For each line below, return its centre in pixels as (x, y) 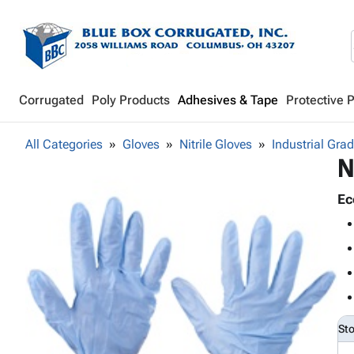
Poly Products (131, 100)
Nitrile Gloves (216, 144)
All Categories (64, 144)
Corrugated (51, 100)
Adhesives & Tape (228, 100)
